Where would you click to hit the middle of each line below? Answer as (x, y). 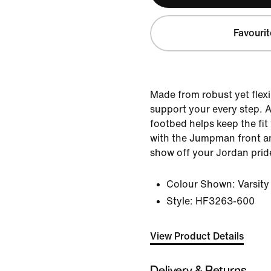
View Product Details (197, 236)
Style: (180, 201)
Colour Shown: (201, 184)
